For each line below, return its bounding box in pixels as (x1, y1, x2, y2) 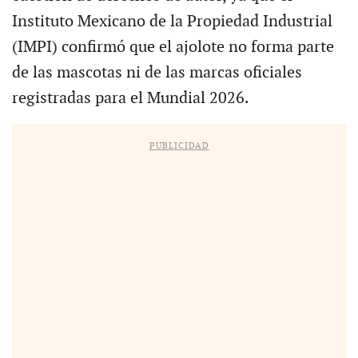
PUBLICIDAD (149, 141, 209, 152)
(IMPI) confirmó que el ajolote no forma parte (11, 38, 334, 58)
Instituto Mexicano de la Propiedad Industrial (11, 12, 332, 32)
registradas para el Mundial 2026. (11, 89, 249, 109)
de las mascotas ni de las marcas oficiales (11, 63, 302, 83)
